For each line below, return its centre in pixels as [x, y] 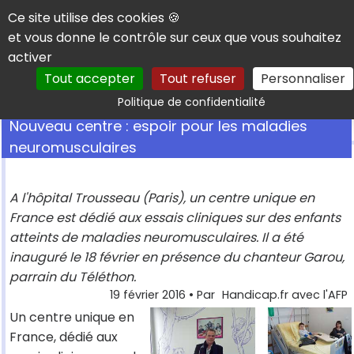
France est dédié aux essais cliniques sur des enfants [175, 218]
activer [30, 57]
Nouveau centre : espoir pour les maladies [158, 126]
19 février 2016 [148, 295]
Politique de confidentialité [192, 102]
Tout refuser [198, 79]
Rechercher [283, 94]
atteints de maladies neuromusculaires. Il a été [156, 238]
